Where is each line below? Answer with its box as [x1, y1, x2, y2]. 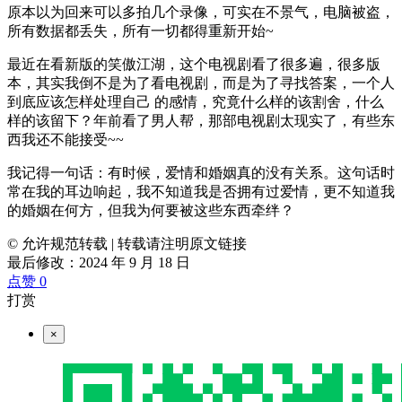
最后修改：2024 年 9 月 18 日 [7, 255, 190, 271]
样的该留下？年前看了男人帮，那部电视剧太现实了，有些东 [7, 113, 395, 129]
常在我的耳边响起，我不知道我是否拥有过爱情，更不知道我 [7, 184, 395, 200]
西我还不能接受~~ [7, 132, 124, 148]
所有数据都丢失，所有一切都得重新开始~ [7, 23, 274, 39]
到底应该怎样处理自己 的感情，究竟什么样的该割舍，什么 [7, 94, 384, 110]
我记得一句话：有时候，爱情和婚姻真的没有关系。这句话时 [7, 165, 395, 181]
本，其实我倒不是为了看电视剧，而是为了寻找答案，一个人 [7, 75, 395, 92]
